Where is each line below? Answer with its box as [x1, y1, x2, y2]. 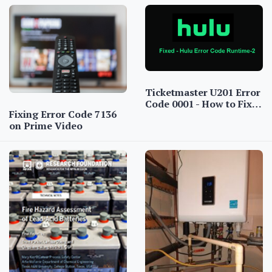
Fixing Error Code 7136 [9, 107, 117, 121]
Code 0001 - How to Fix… [145, 97, 262, 110]
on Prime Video [9, 119, 83, 133]
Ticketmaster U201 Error [145, 85, 260, 99]
